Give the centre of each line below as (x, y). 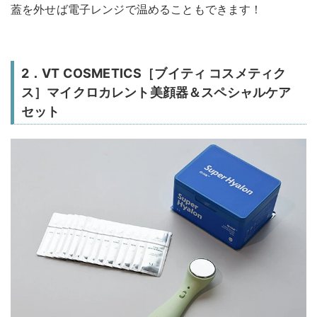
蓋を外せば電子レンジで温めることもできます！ (137, 10)
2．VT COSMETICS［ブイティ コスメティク (154, 74)
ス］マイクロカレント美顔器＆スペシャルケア (156, 93)
